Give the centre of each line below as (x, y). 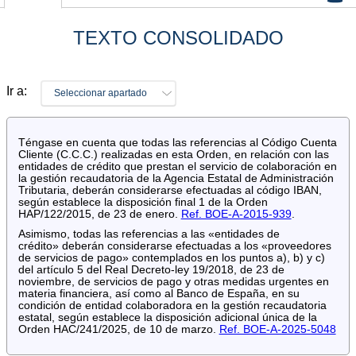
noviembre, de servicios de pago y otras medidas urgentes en (173, 281)
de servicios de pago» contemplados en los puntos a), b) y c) (171, 257)
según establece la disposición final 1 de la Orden (143, 202)
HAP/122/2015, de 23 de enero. (99, 214)
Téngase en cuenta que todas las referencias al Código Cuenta (177, 142)
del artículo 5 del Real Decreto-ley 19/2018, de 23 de (151, 269)
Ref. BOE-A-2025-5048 (277, 329)
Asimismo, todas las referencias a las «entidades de (149, 234)
